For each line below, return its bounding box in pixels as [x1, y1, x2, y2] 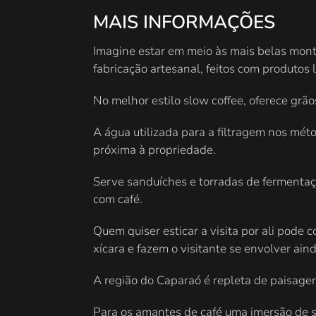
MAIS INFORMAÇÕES [93, 10, 275, 35]
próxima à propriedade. [93, 142, 216, 159]
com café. [93, 191, 142, 208]
